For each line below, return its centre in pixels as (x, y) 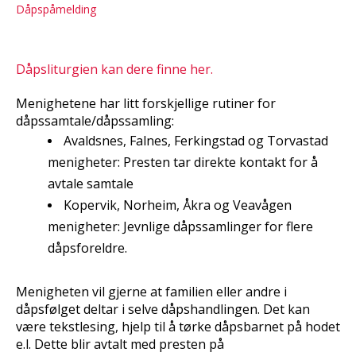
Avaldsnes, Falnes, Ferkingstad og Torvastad (196, 140)
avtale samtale (91, 183)
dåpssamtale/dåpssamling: (95, 120)
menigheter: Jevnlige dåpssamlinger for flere (180, 226)
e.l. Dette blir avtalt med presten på (120, 344)
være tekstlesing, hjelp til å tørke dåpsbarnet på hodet (178, 326)
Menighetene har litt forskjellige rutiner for (146, 103)
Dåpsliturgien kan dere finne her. (114, 69)
